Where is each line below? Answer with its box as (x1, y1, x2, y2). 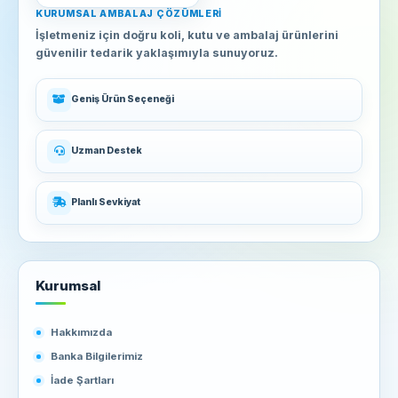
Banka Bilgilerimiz (51, 350, 143, 362)
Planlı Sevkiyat (71, 196, 140, 208)
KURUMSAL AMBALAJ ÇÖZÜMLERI (36, 7, 223, 20)
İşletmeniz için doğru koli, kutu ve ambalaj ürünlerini (36, 28, 338, 42)
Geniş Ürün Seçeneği (71, 93, 174, 105)
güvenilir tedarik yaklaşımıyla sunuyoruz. (36, 45, 278, 60)
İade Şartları (51, 374, 114, 386)
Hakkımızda (51, 326, 112, 338)
